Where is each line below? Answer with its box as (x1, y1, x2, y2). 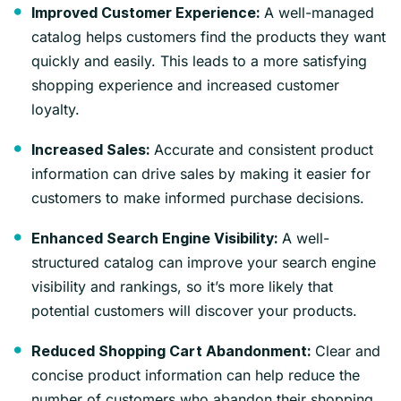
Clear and (311, 341, 380, 360)
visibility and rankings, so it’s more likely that (31, 277, 333, 295)
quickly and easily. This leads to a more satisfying (31, 51, 367, 70)
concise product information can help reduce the (31, 365, 360, 384)
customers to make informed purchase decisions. (31, 188, 364, 207)
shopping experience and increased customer (31, 75, 339, 94)
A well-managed (260, 3, 374, 21)
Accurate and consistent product (149, 140, 373, 158)
